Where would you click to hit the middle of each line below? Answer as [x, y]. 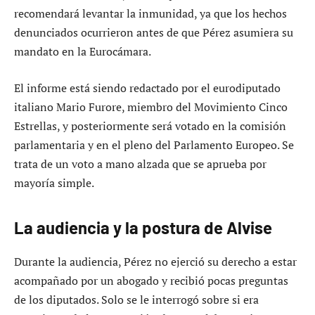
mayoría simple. [54, 182]
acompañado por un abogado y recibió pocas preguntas [151, 280]
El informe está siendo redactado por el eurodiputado [147, 88]
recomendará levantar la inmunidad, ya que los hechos [150, 14]
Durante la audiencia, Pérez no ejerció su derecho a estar [155, 261]
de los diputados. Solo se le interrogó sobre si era [136, 299]
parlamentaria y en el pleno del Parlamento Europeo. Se [154, 144]
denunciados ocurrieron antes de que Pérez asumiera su [154, 33]
